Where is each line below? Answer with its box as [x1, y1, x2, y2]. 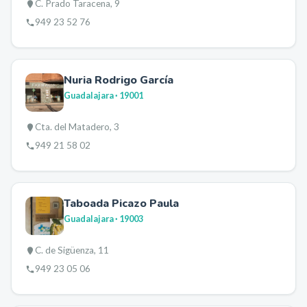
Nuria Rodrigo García [64, 73, 173, 88]
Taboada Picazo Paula [64, 196, 179, 211]
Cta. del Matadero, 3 [35, 121, 119, 132]
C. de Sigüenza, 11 [35, 245, 109, 256]
